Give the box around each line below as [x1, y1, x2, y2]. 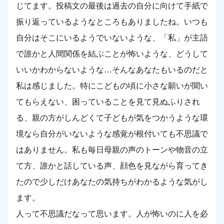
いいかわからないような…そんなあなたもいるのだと [16, 65, 208, 74]
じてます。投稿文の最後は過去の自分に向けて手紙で [16, 1, 208, 10]
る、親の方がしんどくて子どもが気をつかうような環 [16, 113, 208, 122]
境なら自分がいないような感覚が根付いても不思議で [16, 129, 208, 138]
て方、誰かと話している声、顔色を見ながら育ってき [16, 161, 208, 170]
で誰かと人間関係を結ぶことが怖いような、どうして [16, 49, 208, 58]
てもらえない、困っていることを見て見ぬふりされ [16, 97, 200, 106]
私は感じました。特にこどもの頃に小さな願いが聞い [16, 81, 208, 90]
